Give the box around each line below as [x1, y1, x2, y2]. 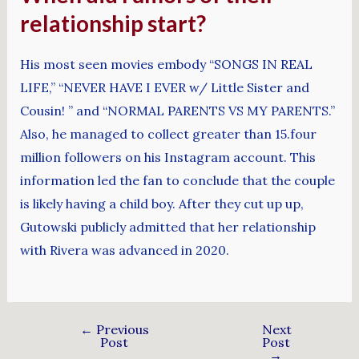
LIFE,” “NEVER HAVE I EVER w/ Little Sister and [19, 79, 309, 96]
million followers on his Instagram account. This [19, 149, 316, 166]
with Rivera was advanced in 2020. [19, 242, 229, 259]
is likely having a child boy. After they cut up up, [19, 196, 304, 212]
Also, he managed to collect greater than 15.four [19, 126, 317, 143]
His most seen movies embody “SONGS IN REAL [19, 56, 313, 73]
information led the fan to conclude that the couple [19, 172, 335, 189]
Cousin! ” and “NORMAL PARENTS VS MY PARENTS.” [19, 103, 335, 119]
